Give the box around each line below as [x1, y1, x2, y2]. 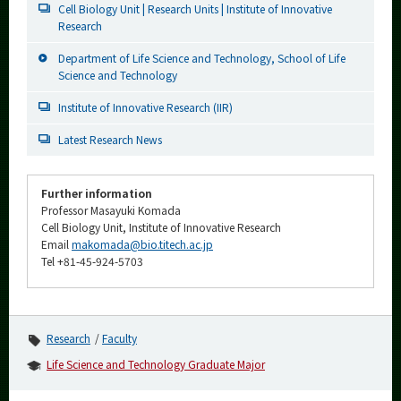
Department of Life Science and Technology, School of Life [58, 50, 346, 66]
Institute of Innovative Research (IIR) [58, 99, 233, 115]
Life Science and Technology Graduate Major [47, 356, 265, 372]
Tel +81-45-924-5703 [41, 253, 143, 269]
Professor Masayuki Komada [41, 202, 181, 218]
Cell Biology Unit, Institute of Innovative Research [41, 219, 281, 235]
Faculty [102, 330, 137, 346]
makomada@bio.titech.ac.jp [72, 236, 213, 252]
